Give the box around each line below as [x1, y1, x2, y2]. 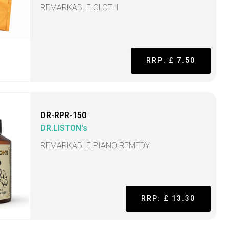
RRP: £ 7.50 [146, 56, 195, 65]
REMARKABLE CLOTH [40, 3, 119, 13]
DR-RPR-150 [40, 110, 87, 121]
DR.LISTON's [40, 123, 88, 133]
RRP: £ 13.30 [141, 194, 195, 203]
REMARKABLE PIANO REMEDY [40, 141, 150, 151]
